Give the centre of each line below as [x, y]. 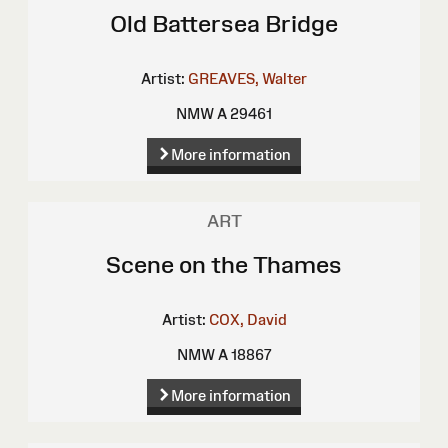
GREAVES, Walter [247, 78]
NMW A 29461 [224, 113]
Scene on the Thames [224, 264]
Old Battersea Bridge [224, 23]
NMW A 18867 [224, 354]
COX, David [247, 319]
